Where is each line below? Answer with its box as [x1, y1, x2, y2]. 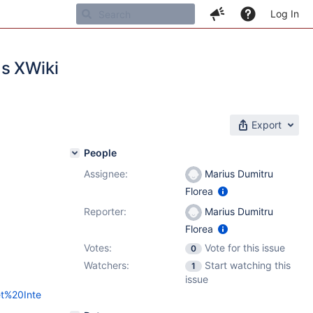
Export [252, 119, 282, 131]
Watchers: [84, 259, 129, 271]
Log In [270, 8, 299, 20]
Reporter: [84, 205, 126, 217]
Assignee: [84, 168, 128, 180]
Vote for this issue [205, 242, 285, 254]
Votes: [84, 242, 112, 254]
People [84, 147, 117, 159]
